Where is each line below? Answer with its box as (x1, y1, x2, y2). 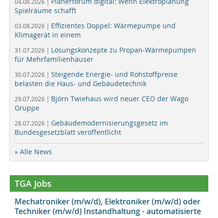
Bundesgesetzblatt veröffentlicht (15, 127, 121, 137)
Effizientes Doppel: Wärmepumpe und (51, 21, 176, 31)
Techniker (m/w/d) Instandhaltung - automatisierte (15, 206, 201, 217)
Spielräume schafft (15, 6, 76, 16)
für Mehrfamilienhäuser (15, 54, 93, 64)
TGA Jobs (15, 178, 52, 190)
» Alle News (15, 147, 52, 157)
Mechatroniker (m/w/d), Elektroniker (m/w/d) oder (15, 196, 200, 207)
